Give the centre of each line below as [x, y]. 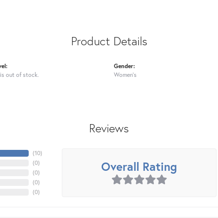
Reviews [109, 128]
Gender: [124, 66]
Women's [125, 75]
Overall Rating [139, 167]
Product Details [109, 41]
